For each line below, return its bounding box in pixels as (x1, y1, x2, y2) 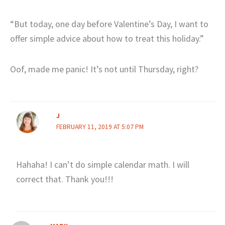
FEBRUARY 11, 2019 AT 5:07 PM (56, 123, 144, 132)
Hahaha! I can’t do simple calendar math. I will (16, 159, 189, 171)
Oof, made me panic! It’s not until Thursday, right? (10, 63, 198, 75)
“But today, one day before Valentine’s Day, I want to (10, 18, 208, 30)
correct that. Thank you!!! (16, 173, 114, 185)
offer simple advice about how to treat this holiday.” (10, 33, 204, 45)
